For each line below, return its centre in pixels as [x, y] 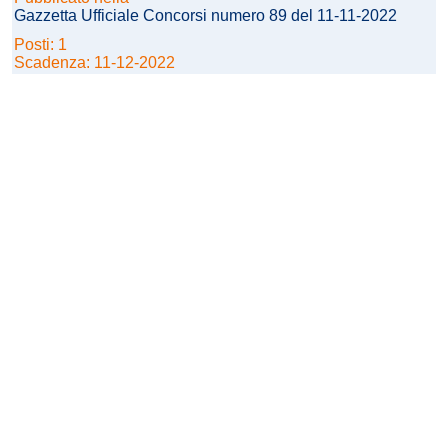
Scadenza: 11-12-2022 [94, 63]
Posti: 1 [42, 45]
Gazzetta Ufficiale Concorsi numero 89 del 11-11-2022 [205, 16]
